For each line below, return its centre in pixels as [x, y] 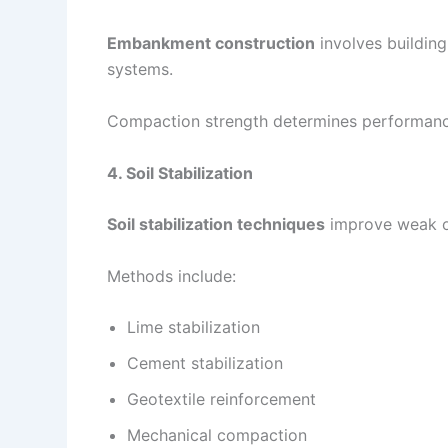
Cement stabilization [205, 363]
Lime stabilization [193, 327]
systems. [140, 69]
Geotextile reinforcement [221, 399]
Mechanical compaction [217, 435]
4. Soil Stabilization [180, 172]
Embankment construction [211, 43]
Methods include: [171, 275]
